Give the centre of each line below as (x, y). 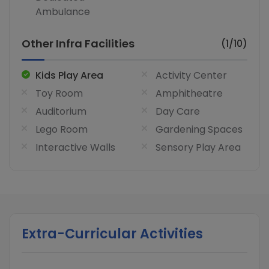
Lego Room (62, 130)
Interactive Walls (75, 148)
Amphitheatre (189, 94)
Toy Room (59, 94)
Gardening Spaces (199, 130)
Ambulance (63, 12)
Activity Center (191, 76)
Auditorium (61, 112)
